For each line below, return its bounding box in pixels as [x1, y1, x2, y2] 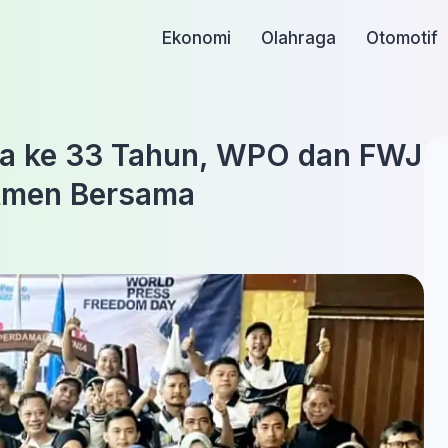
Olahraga [261, 28, 337, 48]
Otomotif [366, 28, 439, 48]
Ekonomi [162, 28, 232, 48]
